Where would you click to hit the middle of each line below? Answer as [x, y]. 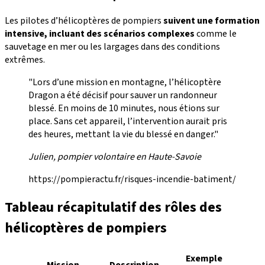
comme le [216, 33]
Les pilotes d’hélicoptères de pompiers [84, 20]
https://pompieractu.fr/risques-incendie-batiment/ [132, 179]
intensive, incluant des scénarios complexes [100, 33]
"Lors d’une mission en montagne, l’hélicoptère [125, 82]
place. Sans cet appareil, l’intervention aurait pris [128, 121]
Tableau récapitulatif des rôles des [113, 208]
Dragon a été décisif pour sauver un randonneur [123, 95]
